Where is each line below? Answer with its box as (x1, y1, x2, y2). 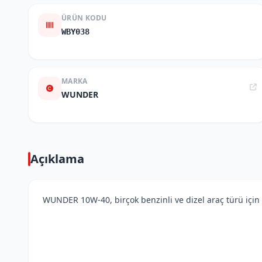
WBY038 (61, 27, 89, 36)
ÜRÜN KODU (61, 13, 107, 23)
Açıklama (30, 151, 84, 167)
